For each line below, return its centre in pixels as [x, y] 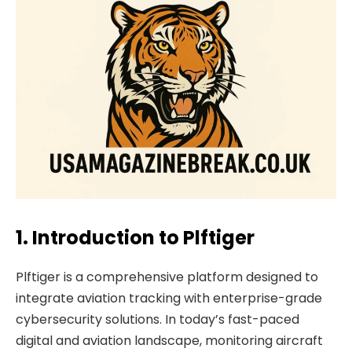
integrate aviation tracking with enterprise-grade [169, 298]
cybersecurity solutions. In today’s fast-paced [158, 319]
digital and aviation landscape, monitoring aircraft [169, 340]
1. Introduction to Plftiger [135, 237]
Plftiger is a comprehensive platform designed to [167, 277]
